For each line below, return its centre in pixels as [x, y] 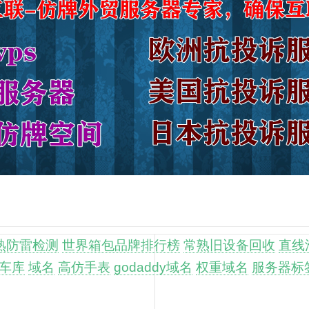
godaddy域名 [153, 267]
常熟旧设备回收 [229, 245]
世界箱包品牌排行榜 [121, 245]
